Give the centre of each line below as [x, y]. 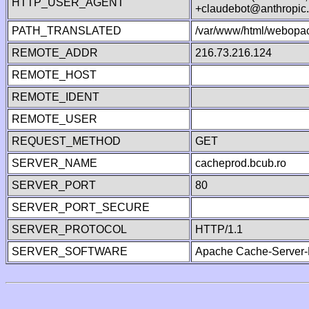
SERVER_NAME [54, 163]
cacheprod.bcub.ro [241, 163]
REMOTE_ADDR [55, 53]
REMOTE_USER [54, 119]
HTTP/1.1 [219, 229]
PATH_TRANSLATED [67, 31]
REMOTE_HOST [54, 75]
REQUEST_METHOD [66, 141]
